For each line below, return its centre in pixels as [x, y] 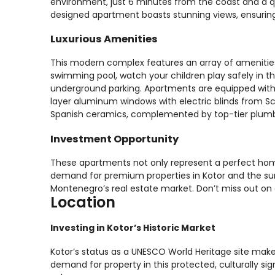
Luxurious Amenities [104, 39]
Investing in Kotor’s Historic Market [133, 227]
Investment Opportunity [114, 139]
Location [83, 203]
